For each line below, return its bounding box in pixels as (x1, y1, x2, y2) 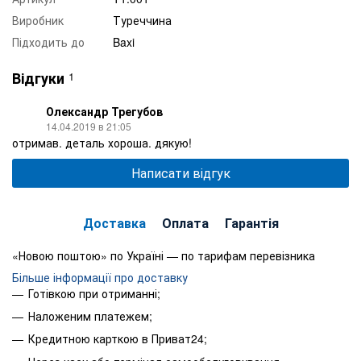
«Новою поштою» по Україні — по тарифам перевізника (12, 247, 315, 263)
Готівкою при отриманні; (28, 284, 160, 301)
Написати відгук (131, 163, 230, 182)
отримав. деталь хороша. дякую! (12, 134, 192, 151)
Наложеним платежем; (28, 307, 152, 324)
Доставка (82, 213, 146, 232)
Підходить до (12, 33, 85, 50)
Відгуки (12, 67, 64, 89)
